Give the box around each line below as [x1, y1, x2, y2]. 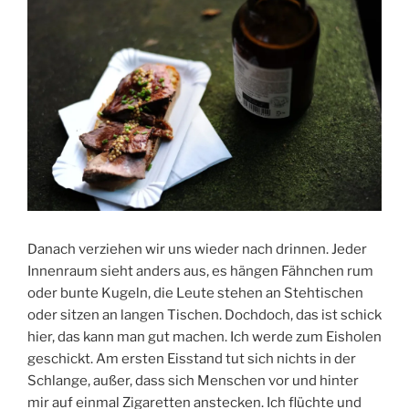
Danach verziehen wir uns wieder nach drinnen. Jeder [27, 240, 367, 257]
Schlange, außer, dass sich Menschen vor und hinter [27, 372, 359, 389]
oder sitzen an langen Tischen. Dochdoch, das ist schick [27, 306, 382, 323]
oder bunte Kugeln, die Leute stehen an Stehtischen [27, 284, 363, 301]
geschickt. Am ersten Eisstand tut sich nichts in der [27, 350, 356, 367]
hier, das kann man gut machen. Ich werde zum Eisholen [27, 328, 382, 345]
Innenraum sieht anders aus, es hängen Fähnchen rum [27, 262, 373, 279]
